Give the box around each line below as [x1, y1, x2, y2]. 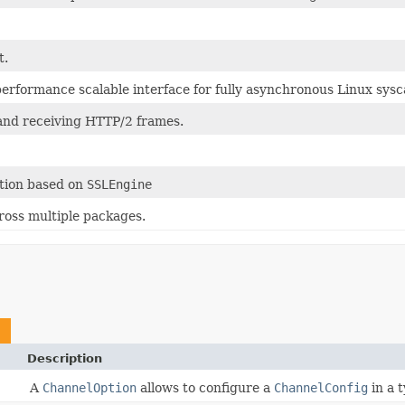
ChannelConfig [274, 381, 368, 396]
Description [27, 352, 102, 366]
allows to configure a [137, 381, 274, 396]
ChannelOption [42, 381, 137, 396]
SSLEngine [87, 177, 152, 193]
